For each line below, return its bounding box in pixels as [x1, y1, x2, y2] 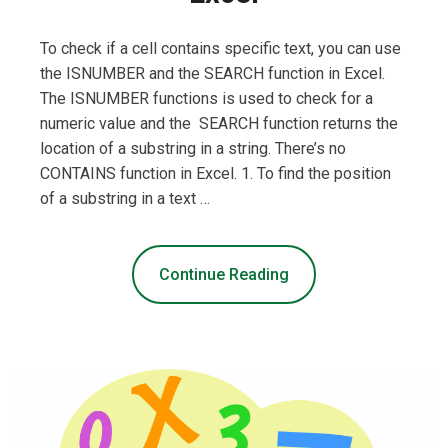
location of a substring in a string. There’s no [40, 139, 346, 159]
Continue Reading [159, 265, 289, 285]
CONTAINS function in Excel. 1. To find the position [40, 164, 391, 184]
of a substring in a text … [40, 189, 210, 209]
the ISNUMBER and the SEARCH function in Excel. [40, 64, 385, 84]
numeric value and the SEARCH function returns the [40, 114, 398, 134]
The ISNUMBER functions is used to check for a [40, 89, 373, 109]
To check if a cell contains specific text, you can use [40, 39, 401, 59]
